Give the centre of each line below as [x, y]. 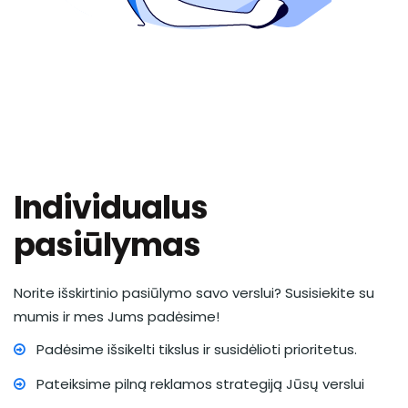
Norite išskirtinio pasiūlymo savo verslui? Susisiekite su [194, 293]
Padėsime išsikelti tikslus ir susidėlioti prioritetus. [197, 349]
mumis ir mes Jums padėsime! [117, 316]
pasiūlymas [107, 245]
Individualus [111, 207]
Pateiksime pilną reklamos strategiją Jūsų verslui [200, 384]
